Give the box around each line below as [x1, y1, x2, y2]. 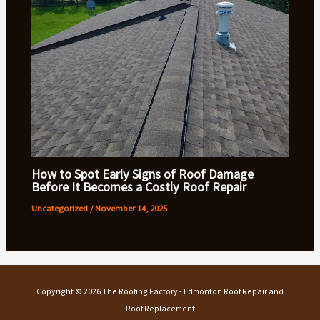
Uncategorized [31, 201, 89, 214]
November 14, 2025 [95, 201, 168, 214]
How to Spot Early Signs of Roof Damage [31, 165, 254, 182]
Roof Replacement [125, 303, 195, 314]
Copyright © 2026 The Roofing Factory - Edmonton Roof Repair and [36, 286, 284, 296]
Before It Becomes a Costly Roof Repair [31, 178, 247, 195]
